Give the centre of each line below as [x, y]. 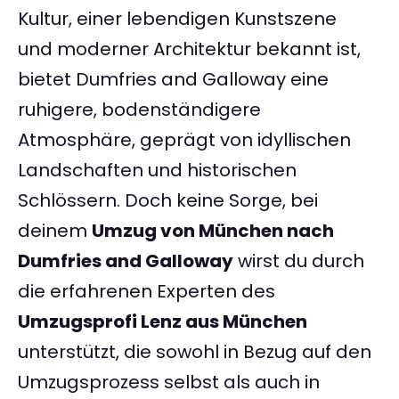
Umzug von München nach [213, 231]
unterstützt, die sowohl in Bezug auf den [195, 352]
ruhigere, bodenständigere [139, 110]
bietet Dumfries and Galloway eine [173, 80]
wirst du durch [299, 261]
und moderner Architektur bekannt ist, [189, 49]
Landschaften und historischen [157, 171]
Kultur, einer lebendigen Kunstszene [177, 19]
